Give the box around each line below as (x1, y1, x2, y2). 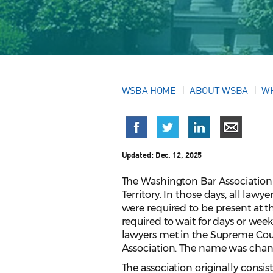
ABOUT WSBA (189, 84, 248, 97)
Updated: (121, 150, 155, 160)
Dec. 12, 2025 (155, 150, 202, 160)
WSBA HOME (121, 84, 176, 97)
